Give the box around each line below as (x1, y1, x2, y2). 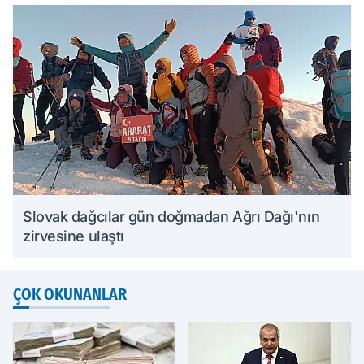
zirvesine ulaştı (23, 227, 124, 245)
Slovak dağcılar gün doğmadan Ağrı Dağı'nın (23, 208, 320, 225)
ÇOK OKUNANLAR (13, 284, 127, 304)
